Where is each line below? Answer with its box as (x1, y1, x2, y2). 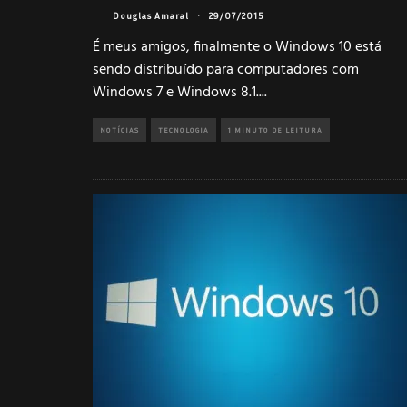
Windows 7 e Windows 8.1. (93, 80, 259, 104)
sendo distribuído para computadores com (93, 57, 359, 82)
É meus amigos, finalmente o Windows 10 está (93, 35, 382, 59)
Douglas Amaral (113, 10, 189, 22)
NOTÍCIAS (100, 124, 139, 134)
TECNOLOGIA (158, 124, 209, 134)
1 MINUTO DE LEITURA (228, 124, 323, 134)
